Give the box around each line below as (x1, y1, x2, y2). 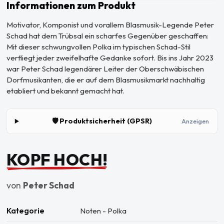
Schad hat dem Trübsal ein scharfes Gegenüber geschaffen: (6, 31, 208, 41)
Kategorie (6, 205, 44, 215)
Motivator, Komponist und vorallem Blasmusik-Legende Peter (6, 20, 214, 30)
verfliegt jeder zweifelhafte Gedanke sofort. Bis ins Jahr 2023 (6, 53, 213, 63)
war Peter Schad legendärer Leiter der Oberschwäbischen (6, 64, 204, 74)
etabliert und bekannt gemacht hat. (6, 86, 124, 96)
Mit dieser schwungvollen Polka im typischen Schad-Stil (6, 42, 190, 52)
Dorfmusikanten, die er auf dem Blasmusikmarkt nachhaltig (6, 75, 205, 85)
